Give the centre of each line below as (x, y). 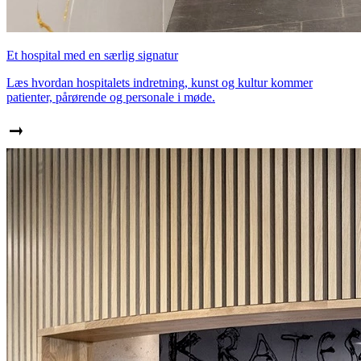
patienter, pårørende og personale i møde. (111, 97)
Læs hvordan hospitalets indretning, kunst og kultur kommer (160, 82)
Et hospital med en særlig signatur (92, 55)
